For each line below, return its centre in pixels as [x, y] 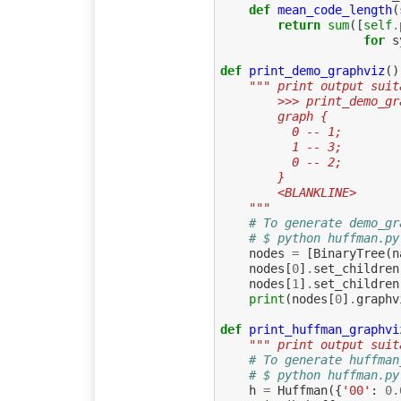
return [299, 26]
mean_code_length [334, 10]
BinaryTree [349, 254]
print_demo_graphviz [316, 71]
